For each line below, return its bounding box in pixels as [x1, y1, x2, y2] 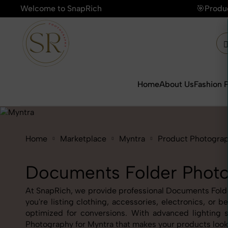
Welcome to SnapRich [20, 4, 102, 13]
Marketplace [60, 134, 106, 144]
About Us [159, 79, 194, 89]
